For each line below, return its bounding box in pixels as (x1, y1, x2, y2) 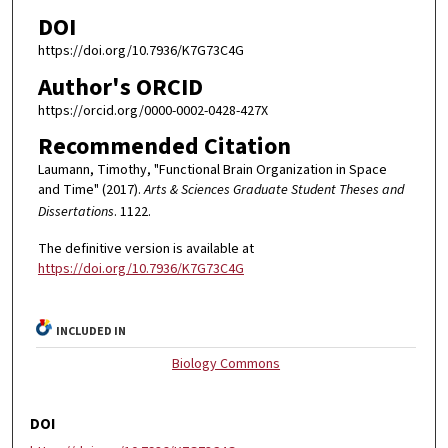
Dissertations (37, 202, 114, 223)
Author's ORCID (37, 69, 203, 105)
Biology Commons (172, 354, 281, 375)
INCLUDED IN (56, 323, 127, 341)
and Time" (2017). (37, 180, 144, 201)
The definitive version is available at (37, 239, 254, 260)
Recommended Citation (37, 129, 291, 165)
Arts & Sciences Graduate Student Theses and (143, 180, 404, 201)
